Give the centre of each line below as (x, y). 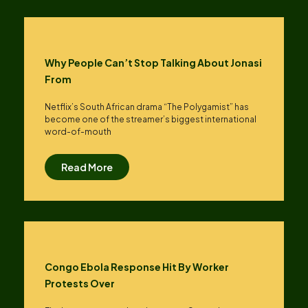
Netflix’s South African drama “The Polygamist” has (147, 107)
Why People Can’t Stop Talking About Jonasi (153, 63)
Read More (87, 167)
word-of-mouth (78, 132)
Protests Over (80, 283)
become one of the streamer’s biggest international (151, 119)
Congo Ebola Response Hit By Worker (137, 267)
